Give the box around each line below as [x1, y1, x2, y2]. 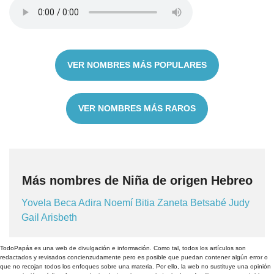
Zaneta [157, 197, 190, 208]
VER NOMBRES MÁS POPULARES [67, 60, 207, 70]
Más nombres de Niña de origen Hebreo [21, 173, 253, 187]
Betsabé [190, 197, 229, 208]
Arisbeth [41, 212, 77, 223]
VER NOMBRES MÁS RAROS [78, 103, 196, 114]
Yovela [21, 197, 54, 208]
